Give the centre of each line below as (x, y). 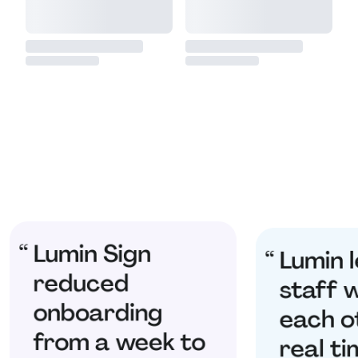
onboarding (98, 312)
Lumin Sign (92, 253)
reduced (81, 283)
